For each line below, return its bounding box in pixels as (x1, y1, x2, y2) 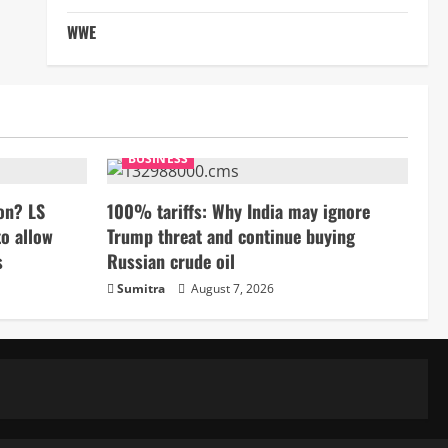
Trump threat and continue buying (107, 223, 355, 250)
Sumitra (117, 280, 165, 298)
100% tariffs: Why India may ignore (107, 198, 370, 225)
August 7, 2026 (188, 280, 274, 298)
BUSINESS (128, 150, 188, 168)
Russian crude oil (107, 248, 235, 275)
